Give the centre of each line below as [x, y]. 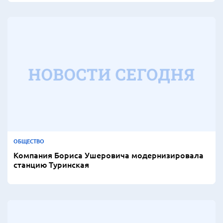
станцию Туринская [51, 164]
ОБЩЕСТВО [29, 141]
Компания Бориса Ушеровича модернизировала [109, 155]
